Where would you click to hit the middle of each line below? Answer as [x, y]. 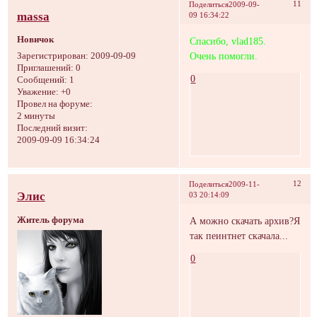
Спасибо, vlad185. [228, 41]
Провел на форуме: [54, 104]
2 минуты [36, 116]
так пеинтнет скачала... [239, 236]
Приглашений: [45, 68]
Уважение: [38, 92]
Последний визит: [52, 128]
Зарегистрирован [51, 56]
